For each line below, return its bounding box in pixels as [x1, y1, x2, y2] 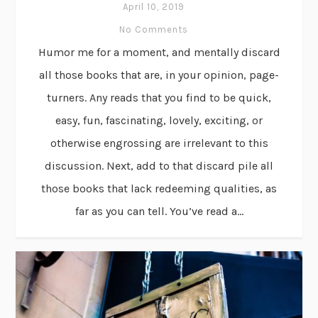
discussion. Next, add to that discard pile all [45, 158, 273, 172]
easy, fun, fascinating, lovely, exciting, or [55, 113, 263, 127]
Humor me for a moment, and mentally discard [38, 45, 280, 59]
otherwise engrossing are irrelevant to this [50, 136, 268, 150]
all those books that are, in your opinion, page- [39, 67, 279, 82]
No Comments [119, 23, 188, 35]
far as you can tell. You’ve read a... [75, 204, 243, 218]
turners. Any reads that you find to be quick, [47, 90, 271, 104]
